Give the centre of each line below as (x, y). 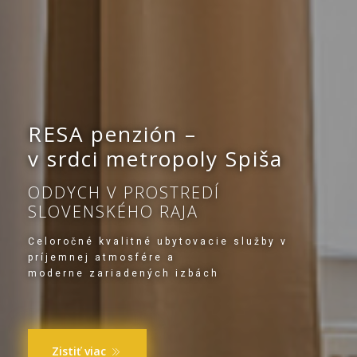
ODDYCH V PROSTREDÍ (124, 192)
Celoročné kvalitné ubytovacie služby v (158, 241)
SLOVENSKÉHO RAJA (113, 212)
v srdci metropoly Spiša (155, 159)
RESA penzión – (112, 134)
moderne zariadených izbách (124, 273)
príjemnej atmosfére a (102, 257)
